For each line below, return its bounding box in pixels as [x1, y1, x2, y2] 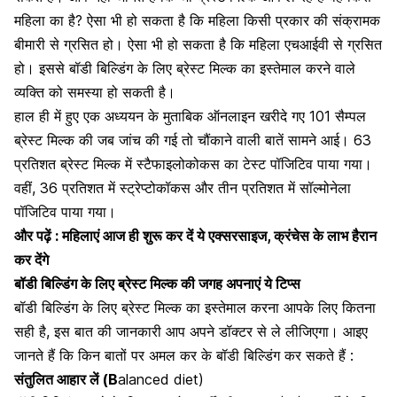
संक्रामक [332, 12, 380, 30]
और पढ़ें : [14, 227, 62, 245]
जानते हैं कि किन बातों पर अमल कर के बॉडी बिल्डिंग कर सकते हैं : [14, 346, 354, 365]
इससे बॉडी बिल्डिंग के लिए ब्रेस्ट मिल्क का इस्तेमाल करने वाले [35, 59, 355, 78]
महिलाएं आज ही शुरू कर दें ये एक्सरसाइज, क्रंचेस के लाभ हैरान [62, 227, 377, 245]
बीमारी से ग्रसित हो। [14, 35, 123, 54]
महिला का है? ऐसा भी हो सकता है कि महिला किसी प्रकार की [14, 12, 332, 30]
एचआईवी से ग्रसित [284, 35, 382, 54]
